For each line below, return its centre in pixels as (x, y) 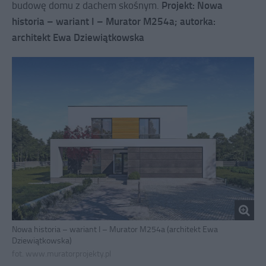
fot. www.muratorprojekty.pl (61, 254)
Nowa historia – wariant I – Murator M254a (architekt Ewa (115, 229)
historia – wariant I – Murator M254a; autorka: (114, 21)
